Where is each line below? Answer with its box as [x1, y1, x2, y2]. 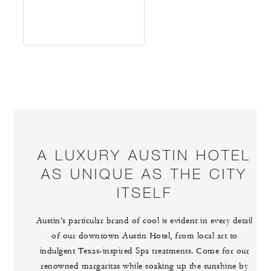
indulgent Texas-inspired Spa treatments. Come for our [39, 246, 250, 257]
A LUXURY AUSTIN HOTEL [38, 146, 252, 164]
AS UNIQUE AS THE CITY [41, 165, 248, 183]
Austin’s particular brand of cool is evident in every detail [36, 215, 253, 227]
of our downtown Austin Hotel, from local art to [51, 230, 238, 242]
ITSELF [116, 183, 172, 201]
